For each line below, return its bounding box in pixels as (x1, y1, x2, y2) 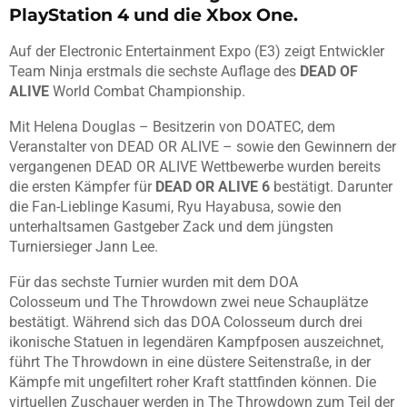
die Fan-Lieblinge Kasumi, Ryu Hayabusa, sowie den (9, 198, 342, 216)
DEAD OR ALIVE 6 (155, 178, 270, 196)
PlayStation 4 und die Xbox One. (9, 5, 298, 26)
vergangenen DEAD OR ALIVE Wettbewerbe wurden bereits (9, 158, 381, 176)
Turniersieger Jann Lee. (9, 238, 158, 256)
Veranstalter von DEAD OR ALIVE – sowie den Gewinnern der (9, 138, 396, 156)
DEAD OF (300, 63, 358, 81)
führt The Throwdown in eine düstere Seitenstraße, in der (9, 353, 371, 372)
